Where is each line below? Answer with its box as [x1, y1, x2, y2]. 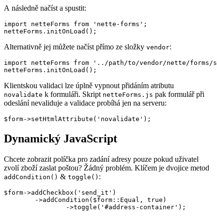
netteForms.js [103, 91, 153, 99]
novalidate [4, 91, 43, 99]
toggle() [68, 173, 99, 181]
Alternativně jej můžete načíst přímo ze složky [4, 43, 146, 51]
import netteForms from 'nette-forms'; [4, 20, 147, 28]
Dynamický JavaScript [4, 132, 117, 145]
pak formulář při [153, 90, 204, 99]
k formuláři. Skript [43, 90, 103, 99]
